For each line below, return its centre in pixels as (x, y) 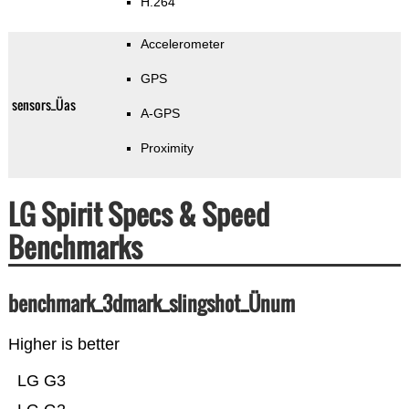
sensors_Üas (43, 105)
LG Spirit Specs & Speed (138, 215)
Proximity (167, 148)
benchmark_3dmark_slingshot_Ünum (151, 304)
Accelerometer (182, 44)
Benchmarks (75, 247)
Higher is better (63, 345)
